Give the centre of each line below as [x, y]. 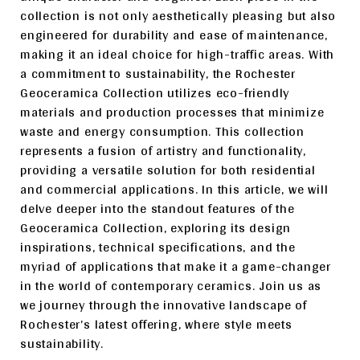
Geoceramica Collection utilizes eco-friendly [155, 93]
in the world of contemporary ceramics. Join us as [171, 286]
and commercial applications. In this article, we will [174, 189]
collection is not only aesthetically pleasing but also [178, 16]
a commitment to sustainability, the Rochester [158, 74]
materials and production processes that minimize [172, 112]
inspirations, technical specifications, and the [158, 247]
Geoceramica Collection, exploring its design [156, 228]
